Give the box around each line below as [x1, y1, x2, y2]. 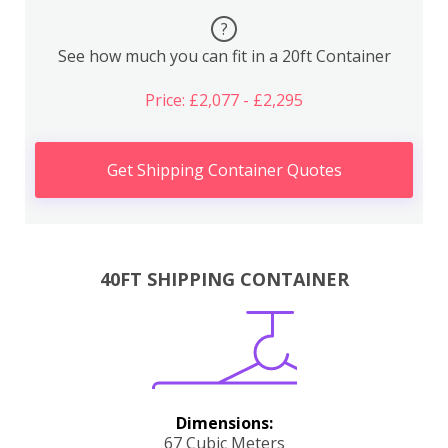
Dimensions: [175, 411, 273, 434]
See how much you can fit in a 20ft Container [57, 45, 391, 67]
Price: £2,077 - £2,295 [145, 89, 303, 111]
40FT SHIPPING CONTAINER [99, 266, 349, 291]
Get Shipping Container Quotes [106, 159, 342, 181]
